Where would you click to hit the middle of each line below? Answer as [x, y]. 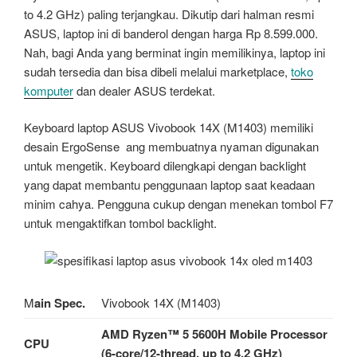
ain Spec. [60, 303]
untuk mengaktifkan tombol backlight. [120, 223]
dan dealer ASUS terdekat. [144, 90]
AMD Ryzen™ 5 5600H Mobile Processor [214, 334]
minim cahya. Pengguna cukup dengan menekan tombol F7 [178, 204]
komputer [49, 90]
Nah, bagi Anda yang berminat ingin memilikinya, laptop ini [175, 52]
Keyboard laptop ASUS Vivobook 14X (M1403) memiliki [169, 127]
